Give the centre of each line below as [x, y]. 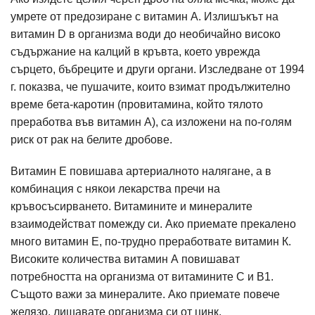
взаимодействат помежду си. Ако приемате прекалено [153, 224]
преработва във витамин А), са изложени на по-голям [151, 122]
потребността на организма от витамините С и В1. [142, 277]
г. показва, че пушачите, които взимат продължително [150, 87]
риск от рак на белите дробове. [93, 140]
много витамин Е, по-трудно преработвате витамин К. [151, 242]
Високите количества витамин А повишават [125, 259]
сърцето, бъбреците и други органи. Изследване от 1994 [157, 69]
